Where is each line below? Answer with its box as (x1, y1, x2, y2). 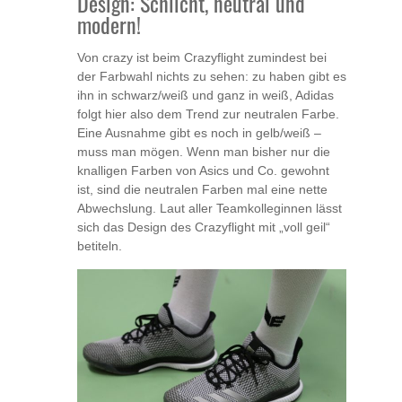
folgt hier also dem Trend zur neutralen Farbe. (77, 107, 339, 122)
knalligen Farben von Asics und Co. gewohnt (77, 163, 329, 179)
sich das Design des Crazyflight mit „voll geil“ (77, 220, 330, 235)
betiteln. (77, 239, 122, 254)
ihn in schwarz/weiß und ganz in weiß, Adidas (77, 88, 334, 103)
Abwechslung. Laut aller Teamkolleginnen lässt (77, 201, 342, 216)
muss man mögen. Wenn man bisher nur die (77, 144, 330, 160)
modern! (77, 8, 141, 41)
